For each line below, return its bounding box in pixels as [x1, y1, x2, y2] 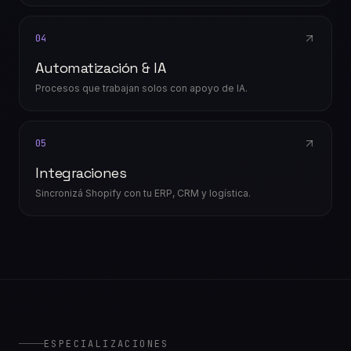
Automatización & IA [35, 59, 166, 78]
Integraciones [35, 164, 127, 183]
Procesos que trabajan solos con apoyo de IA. [35, 82, 248, 95]
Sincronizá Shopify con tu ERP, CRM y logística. [35, 187, 251, 200]
